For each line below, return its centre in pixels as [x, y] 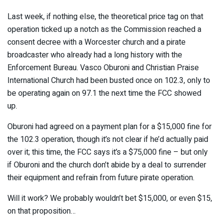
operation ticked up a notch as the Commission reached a [104, 30]
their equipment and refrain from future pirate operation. [101, 178]
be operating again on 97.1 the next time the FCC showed [104, 94]
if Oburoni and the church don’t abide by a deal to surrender [107, 165]
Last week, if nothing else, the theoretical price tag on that [105, 17]
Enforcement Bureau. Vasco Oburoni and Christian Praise [103, 68]
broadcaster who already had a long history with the [95, 55]
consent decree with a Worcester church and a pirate [96, 42]
